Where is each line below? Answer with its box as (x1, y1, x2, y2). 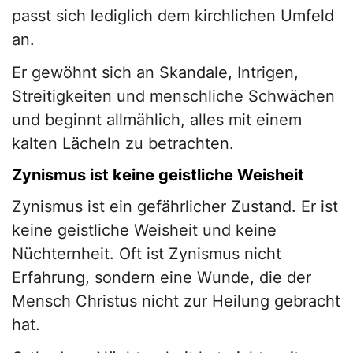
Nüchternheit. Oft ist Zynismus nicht (12, 244, 281, 264)
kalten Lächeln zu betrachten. (12, 134, 234, 154)
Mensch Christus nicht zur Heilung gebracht (12, 292, 340, 311)
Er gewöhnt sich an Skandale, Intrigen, (12, 63, 299, 83)
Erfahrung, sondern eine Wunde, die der (12, 268, 311, 288)
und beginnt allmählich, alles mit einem (12, 110, 302, 130)
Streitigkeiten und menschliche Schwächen (12, 87, 335, 106)
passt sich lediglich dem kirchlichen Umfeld (12, 6, 334, 26)
